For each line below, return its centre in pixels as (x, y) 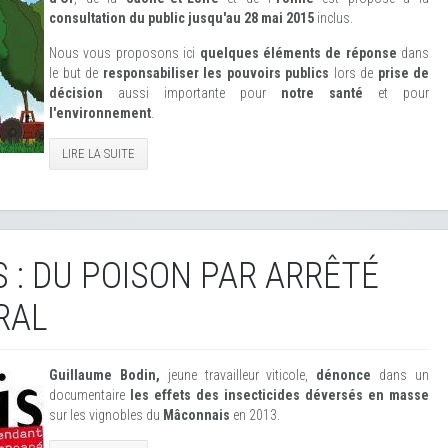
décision (76, 93)
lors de (353, 73)
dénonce (344, 375)
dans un (404, 375)
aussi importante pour (192, 93)
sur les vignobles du (106, 415)
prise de (403, 73)
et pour (396, 93)
